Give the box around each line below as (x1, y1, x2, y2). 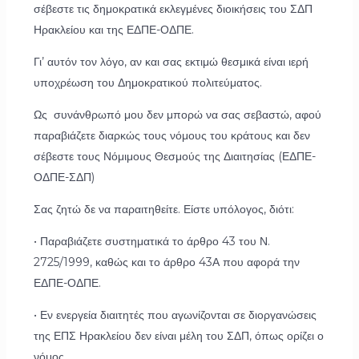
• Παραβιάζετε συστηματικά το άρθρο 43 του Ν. (33, 234, 270, 249)
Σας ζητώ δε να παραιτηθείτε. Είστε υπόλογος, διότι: (33, 202, 294, 217)
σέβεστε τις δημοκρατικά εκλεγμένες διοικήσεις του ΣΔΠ (33, 2, 313, 17)
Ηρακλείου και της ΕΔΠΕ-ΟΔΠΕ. (33, 22, 194, 38)
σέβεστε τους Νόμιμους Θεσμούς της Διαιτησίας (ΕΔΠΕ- (33, 149, 316, 164)
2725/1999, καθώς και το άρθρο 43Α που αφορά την (33, 255, 300, 270)
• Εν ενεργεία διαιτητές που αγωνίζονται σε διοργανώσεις (33, 308, 317, 323)
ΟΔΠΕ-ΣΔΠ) (33, 170, 95, 185)
